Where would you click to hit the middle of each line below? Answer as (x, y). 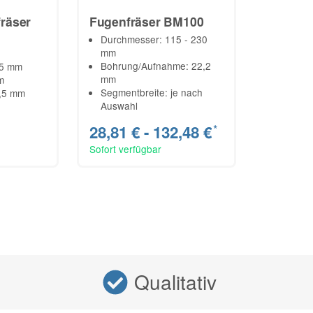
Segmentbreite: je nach (151, 92)
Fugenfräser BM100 (146, 21)
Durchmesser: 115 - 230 (154, 39)
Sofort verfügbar (125, 149)
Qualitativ (175, 282)
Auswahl (119, 105)
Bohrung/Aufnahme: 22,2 (155, 65)
